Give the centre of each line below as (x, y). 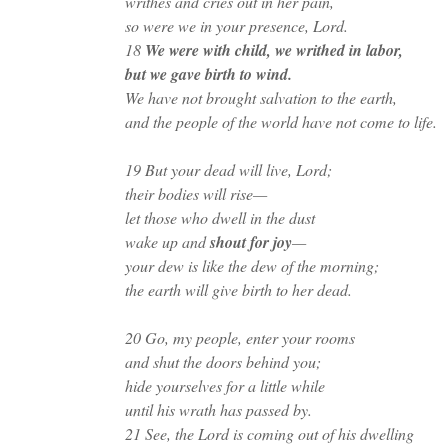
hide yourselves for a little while (224, 385)
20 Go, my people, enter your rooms (239, 337)
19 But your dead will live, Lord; (228, 169)
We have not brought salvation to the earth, (260, 97)
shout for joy (250, 242)
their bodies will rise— (195, 193)
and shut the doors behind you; (222, 361)
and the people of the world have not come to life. (280, 121)
